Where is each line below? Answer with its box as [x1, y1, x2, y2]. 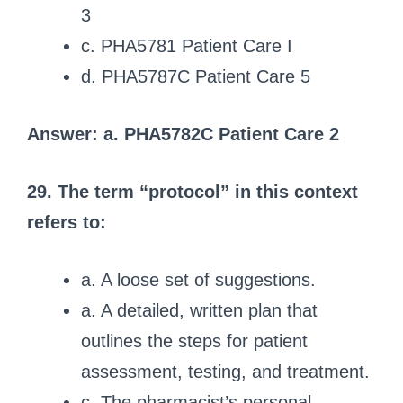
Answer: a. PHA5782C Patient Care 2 [27, 123, 339, 144]
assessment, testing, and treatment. [81, 361, 370, 381]
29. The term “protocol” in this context [27, 181, 358, 201]
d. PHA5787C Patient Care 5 [81, 66, 310, 86]
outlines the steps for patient [81, 330, 308, 351]
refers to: [27, 211, 106, 232]
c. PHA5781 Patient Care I [81, 35, 292, 56]
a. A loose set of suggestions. [81, 269, 316, 290]
